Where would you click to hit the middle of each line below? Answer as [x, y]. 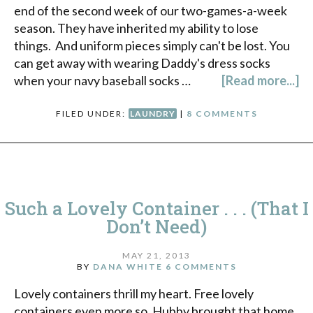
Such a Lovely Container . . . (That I [156, 208]
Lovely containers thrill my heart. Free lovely [134, 294]
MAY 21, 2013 [156, 256]
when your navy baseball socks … [102, 80]
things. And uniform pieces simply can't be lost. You [152, 45]
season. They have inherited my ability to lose [136, 28]
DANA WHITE [128, 267]
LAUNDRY [152, 113]
